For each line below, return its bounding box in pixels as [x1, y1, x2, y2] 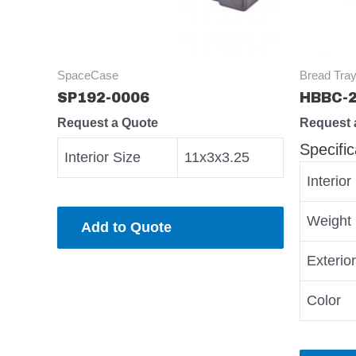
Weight [307, 213, 351, 230]
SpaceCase [57, 68, 118, 83]
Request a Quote [57, 115, 158, 130]
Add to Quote [81, 219, 172, 236]
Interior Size [64, 149, 141, 166]
